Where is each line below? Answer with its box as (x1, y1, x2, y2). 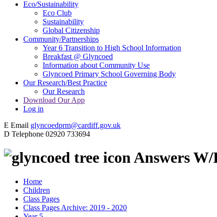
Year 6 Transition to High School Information (43, 43, 181, 52)
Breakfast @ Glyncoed (43, 52, 113, 61)
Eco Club (43, 8, 72, 17)
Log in (23, 104, 44, 113)
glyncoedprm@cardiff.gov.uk (31, 121, 121, 129)
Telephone (12, 129, 44, 138)
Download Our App (23, 95, 85, 104)
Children (23, 186, 50, 194)
